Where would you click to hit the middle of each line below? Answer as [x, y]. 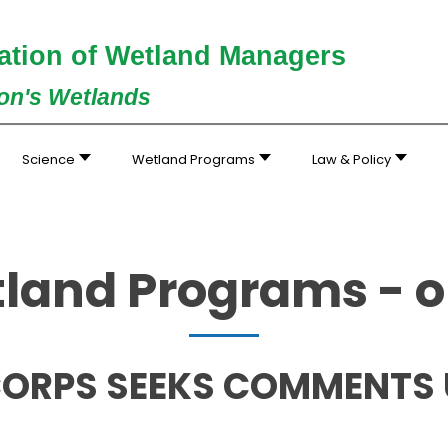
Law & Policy [351, 159]
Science [49, 159]
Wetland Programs [194, 159]
